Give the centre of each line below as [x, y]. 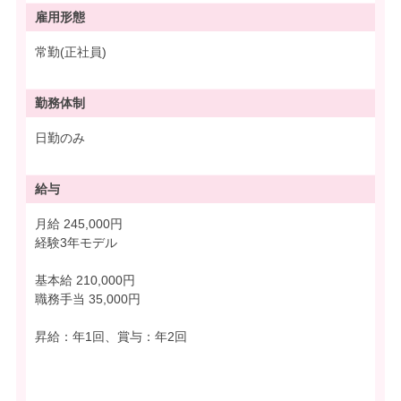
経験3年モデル [76, 243]
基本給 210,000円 [85, 281]
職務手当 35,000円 [88, 299]
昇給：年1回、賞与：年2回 [111, 337]
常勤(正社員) [71, 52]
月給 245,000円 [95, 224]
